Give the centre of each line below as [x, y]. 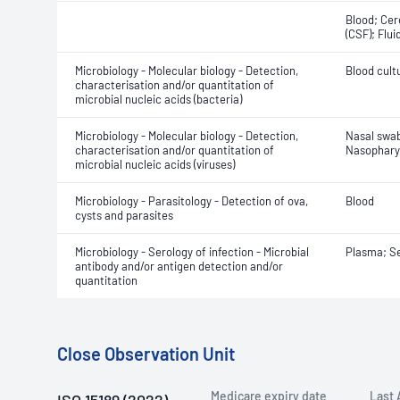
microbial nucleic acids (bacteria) [158, 99]
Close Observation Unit [146, 354]
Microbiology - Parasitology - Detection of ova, [192, 201]
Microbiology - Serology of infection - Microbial [192, 252]
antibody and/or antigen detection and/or [179, 266]
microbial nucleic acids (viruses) [155, 164]
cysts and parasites [124, 215]
